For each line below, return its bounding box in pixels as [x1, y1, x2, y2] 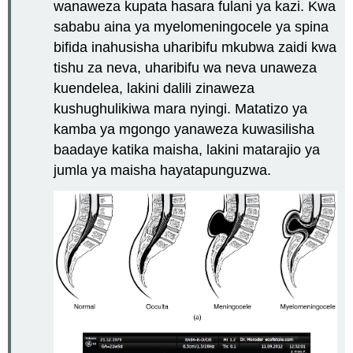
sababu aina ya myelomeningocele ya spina [54, 19, 329, 35]
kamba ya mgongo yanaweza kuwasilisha [54, 121, 315, 138]
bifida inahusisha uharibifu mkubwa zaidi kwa [54, 39, 337, 56]
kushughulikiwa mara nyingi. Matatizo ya [54, 101, 308, 117]
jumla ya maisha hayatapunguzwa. [54, 162, 272, 179]
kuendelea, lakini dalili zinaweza [54, 80, 255, 97]
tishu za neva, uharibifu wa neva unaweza [54, 60, 318, 76]
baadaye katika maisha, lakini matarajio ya [54, 142, 321, 158]
